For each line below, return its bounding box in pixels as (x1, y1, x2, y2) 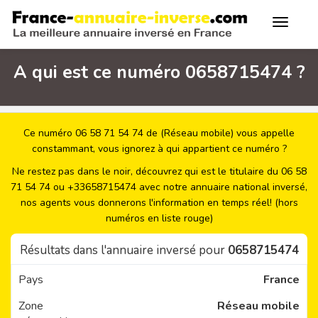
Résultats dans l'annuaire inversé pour (19, 242, 228, 258)
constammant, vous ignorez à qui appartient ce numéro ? (31, 142, 287, 155)
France (263, 272, 300, 287)
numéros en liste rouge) (105, 212, 213, 225)
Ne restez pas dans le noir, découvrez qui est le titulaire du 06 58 (11, 165, 307, 178)
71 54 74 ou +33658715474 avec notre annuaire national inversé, (11, 180, 307, 194)
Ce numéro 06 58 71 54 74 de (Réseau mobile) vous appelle (23, 126, 295, 140)
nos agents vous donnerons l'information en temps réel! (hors (20, 196, 298, 209)
